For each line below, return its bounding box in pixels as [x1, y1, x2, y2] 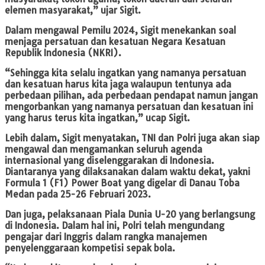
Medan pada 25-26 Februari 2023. [5, 189, 151, 201]
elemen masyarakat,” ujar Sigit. [5, 5, 141, 17]
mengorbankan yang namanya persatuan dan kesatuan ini [5, 101, 253, 113]
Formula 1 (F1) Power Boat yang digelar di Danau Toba [5, 177, 240, 189]
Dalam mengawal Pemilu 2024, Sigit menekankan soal [5, 25, 236, 37]
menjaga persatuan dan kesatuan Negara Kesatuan [5, 36, 225, 48]
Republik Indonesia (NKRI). [5, 47, 121, 59]
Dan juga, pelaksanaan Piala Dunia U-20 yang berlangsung [5, 209, 255, 221]
